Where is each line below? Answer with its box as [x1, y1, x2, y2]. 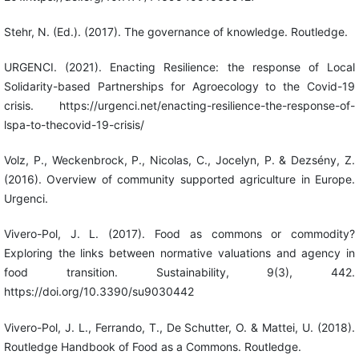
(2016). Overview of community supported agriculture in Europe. [3, 172, 356, 187]
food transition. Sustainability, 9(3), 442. [3, 265, 356, 280]
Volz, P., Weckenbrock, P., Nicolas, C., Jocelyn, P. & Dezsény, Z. [3, 153, 356, 167]
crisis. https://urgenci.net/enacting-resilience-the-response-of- [3, 99, 356, 113]
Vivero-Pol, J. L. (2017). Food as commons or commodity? [3, 227, 356, 241]
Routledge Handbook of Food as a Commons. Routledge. [3, 339, 301, 353]
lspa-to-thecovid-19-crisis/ [3, 118, 144, 132]
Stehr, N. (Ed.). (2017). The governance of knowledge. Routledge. [3, 25, 348, 39]
